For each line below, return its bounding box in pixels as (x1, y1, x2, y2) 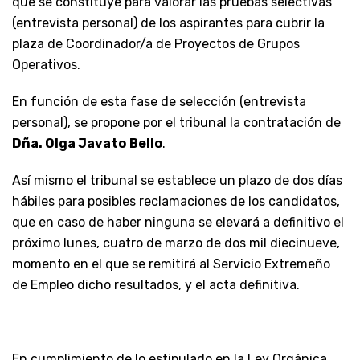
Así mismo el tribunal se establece (12, 172, 219, 188)
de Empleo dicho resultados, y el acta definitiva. (12, 276, 300, 292)
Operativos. (12, 56, 80, 72)
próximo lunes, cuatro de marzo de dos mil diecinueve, (12, 235, 340, 251)
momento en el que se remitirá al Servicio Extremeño (12, 256, 330, 272)
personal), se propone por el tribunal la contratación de (12, 114, 341, 130)
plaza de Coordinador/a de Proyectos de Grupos (12, 35, 300, 51)
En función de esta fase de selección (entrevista (12, 93, 306, 109)
